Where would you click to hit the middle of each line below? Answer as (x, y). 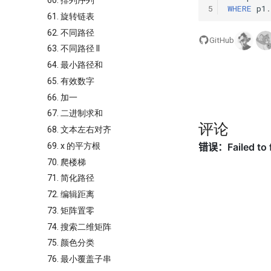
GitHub (222, 40)
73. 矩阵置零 (71, 210)
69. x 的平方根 (74, 145)
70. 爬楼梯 (67, 162)
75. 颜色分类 (71, 243)
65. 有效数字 (71, 81)
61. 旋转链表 (71, 16)
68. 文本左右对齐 (79, 129)
